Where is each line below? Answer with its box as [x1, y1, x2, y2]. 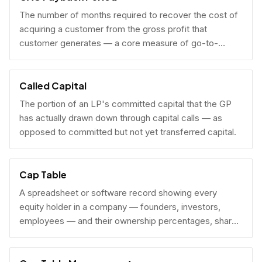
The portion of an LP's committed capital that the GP [19, 98, 232, 109]
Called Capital [19, 80, 87, 92]
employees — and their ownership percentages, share [19, 215, 237, 226]
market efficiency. [19, 51, 92, 63]
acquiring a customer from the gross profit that [19, 23, 207, 35]
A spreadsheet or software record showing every [19, 187, 217, 198]
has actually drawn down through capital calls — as [19, 112, 222, 123]
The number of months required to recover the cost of [19, 9, 238, 20]
